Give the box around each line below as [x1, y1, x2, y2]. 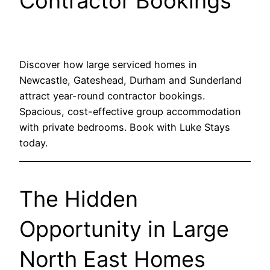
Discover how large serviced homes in [19, 58, 197, 71]
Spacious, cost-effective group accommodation [19, 105, 241, 118]
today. [19, 137, 48, 149]
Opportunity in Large [19, 215, 229, 242]
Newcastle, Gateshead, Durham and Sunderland [19, 74, 242, 87]
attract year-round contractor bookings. [19, 90, 205, 102]
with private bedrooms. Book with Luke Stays [19, 121, 230, 134]
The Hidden [19, 185, 138, 212]
